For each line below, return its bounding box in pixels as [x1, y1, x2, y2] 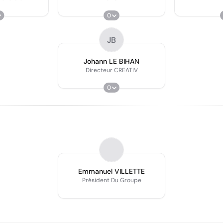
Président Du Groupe [82, 176, 141, 184]
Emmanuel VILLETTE [78, 167, 145, 176]
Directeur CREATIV [85, 66, 138, 74]
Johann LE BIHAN [84, 57, 139, 66]
